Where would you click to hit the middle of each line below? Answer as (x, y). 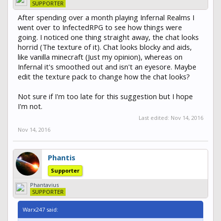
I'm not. (30, 106)
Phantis (62, 157)
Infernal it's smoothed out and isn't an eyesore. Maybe (107, 66)
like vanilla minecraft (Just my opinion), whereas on (100, 56)
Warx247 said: (40, 209)
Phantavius (44, 184)
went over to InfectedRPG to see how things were (100, 27)
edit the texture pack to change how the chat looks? (104, 76)
